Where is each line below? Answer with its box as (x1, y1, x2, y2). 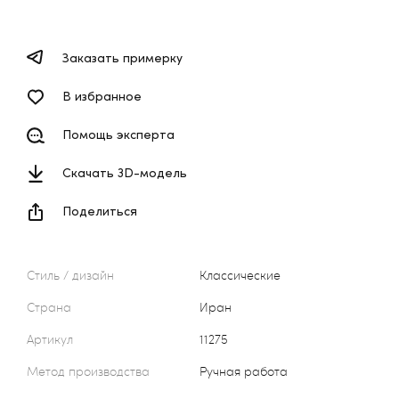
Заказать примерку (62, 48, 183, 66)
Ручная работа (207, 362, 288, 379)
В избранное (62, 87, 142, 105)
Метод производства (27, 362, 150, 379)
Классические (207, 265, 281, 283)
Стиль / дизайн (27, 265, 114, 283)
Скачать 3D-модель (62, 163, 187, 181)
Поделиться (62, 202, 137, 220)
